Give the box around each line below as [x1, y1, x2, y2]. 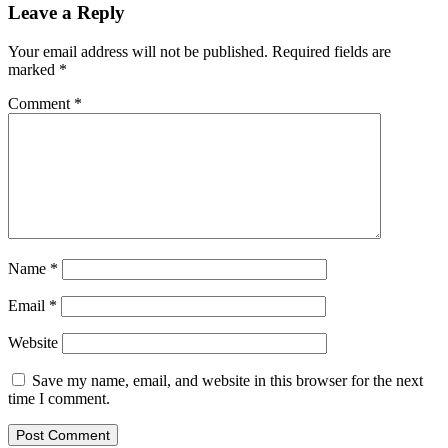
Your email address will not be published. [8, 42, 268, 60]
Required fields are [272, 42, 391, 60]
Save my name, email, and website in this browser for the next [32, 371, 423, 389]
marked [8, 60, 59, 78]
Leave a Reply [8, 2, 125, 24]
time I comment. [8, 389, 110, 407]
